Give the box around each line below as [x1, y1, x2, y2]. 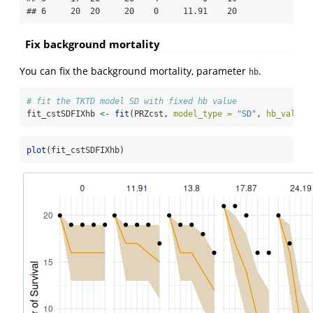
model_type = [173, 109, 232, 119]
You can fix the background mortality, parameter [20, 64, 249, 78]
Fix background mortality [25, 36, 160, 51]
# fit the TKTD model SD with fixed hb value [27, 96, 237, 107]
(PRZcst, [129, 109, 173, 119]
